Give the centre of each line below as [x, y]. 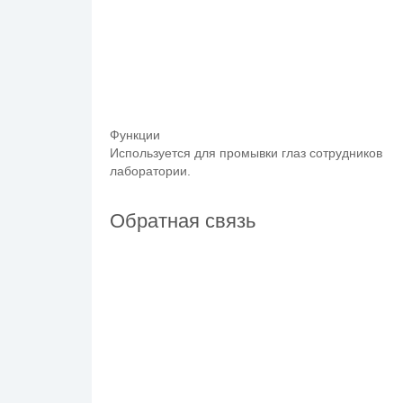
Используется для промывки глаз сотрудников [246, 153]
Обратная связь [183, 221]
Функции [135, 135]
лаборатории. [150, 171]
